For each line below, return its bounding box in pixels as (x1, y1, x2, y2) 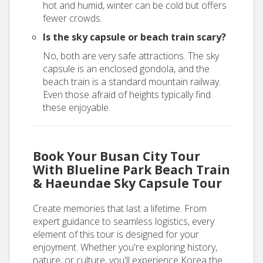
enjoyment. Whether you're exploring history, (33, 241, 217, 254)
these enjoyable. (43, 101, 110, 114)
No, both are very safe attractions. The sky (43, 49, 219, 62)
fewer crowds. (43, 12, 102, 25)
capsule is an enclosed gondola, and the (43, 62, 210, 75)
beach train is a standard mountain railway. (43, 75, 221, 88)
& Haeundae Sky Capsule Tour (33, 175, 222, 191)
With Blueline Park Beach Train (33, 161, 230, 178)
